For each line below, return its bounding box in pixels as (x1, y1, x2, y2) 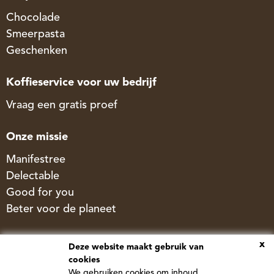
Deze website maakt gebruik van (68, 243, 204, 251)
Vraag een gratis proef (6, 100, 117, 111)
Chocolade (6, 12, 60, 24)
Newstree (6, 258, 55, 270)
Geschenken (6, 45, 67, 57)
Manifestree (6, 154, 65, 166)
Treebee (6, 235, 46, 247)
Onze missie (6, 131, 68, 143)
